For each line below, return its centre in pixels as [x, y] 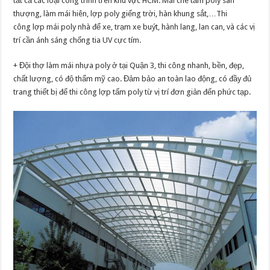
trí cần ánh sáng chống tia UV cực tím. [77, 40]
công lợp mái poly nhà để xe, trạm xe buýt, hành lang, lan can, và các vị [134, 27]
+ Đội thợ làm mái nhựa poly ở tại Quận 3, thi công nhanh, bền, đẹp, [129, 65]
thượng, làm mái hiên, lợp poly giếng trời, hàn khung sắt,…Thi [121, 13]
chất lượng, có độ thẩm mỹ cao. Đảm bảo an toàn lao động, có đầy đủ [133, 78]
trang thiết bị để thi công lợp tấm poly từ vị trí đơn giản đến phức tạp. [132, 92]
